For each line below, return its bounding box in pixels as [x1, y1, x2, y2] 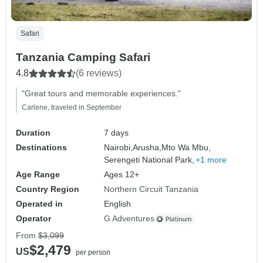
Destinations [16, 143, 67, 153]
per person [76, 248, 110, 257]
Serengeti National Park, [104, 155, 195, 165]
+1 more [195, 155, 227, 165]
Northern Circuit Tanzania [104, 184, 199, 194]
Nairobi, [104, 143, 133, 153]
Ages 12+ [104, 170, 140, 180]
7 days [104, 128, 129, 138]
